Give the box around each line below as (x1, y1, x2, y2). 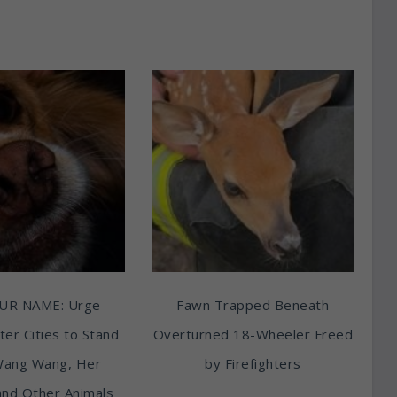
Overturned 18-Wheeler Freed (152, 325, 353, 344)
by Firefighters (205, 354, 301, 373)
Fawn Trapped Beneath (176, 296, 330, 315)
